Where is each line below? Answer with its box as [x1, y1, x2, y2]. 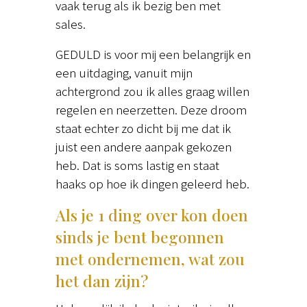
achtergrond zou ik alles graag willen [55, 82, 249, 100]
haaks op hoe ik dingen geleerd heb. [55, 175, 249, 193]
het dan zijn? [55, 270, 148, 292]
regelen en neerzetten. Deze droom [55, 101, 247, 119]
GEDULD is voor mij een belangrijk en [55, 45, 251, 63]
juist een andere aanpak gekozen [55, 138, 232, 156]
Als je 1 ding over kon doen [55, 204, 248, 226]
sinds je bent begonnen [55, 226, 224, 248]
